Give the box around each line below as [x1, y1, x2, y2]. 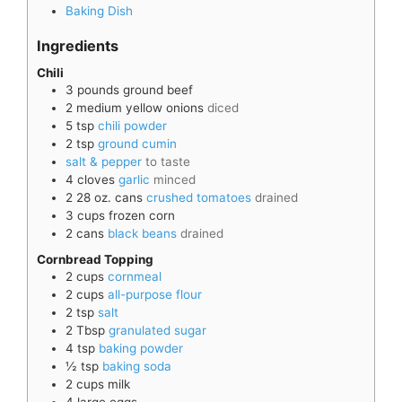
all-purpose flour [108, 286, 202, 301]
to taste [145, 153, 190, 169]
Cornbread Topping [37, 251, 153, 267]
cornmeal [108, 268, 162, 284]
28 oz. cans [76, 189, 143, 205]
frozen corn [109, 207, 175, 223]
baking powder [99, 340, 183, 355]
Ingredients [37, 37, 118, 56]
